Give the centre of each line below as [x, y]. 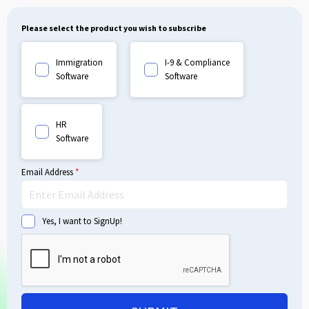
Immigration [79, 62]
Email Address [48, 172]
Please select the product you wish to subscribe [114, 28]
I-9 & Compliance [197, 62]
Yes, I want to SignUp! [82, 221]
